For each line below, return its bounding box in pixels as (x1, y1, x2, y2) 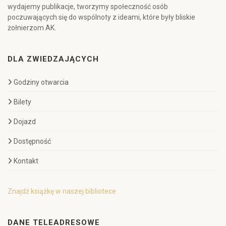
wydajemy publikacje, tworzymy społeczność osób (8, 3, 168, 11)
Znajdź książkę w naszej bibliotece (8, 187, 116, 195)
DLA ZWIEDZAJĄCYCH (8, 54, 99, 64)
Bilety (14, 98, 31, 106)
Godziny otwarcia (14, 78, 69, 86)
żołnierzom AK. (8, 24, 56, 32)
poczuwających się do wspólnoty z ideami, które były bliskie (8, 13, 195, 21)
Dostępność (14, 137, 51, 145)
